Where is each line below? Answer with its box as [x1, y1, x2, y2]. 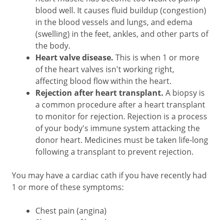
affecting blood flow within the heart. [35, 76, 171, 86]
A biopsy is [165, 87, 205, 98]
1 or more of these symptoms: [12, 182, 124, 192]
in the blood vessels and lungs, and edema [35, 17, 192, 27]
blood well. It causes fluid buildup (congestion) [35, 5, 206, 16]
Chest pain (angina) [35, 205, 107, 216]
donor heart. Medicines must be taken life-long [35, 135, 208, 145]
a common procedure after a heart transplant [35, 99, 205, 110]
